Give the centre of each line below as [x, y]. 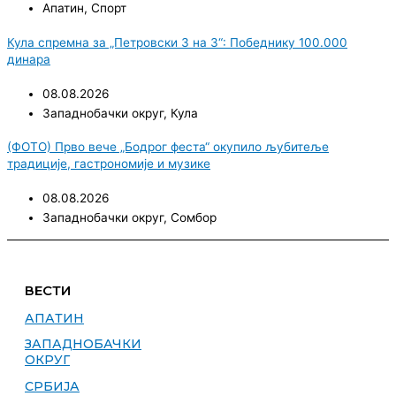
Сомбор [194, 218]
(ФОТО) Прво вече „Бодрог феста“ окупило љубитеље [168, 146]
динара [29, 59]
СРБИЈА [52, 386]
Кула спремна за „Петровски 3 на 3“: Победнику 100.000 [177, 42]
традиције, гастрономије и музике [109, 163]
